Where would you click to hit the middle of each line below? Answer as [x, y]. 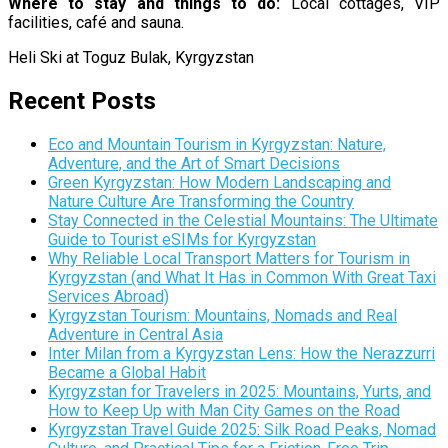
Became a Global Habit [127, 372]
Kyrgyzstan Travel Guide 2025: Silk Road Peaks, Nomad [242, 429]
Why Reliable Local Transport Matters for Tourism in [229, 258]
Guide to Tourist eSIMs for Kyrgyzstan [182, 239]
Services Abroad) [108, 296]
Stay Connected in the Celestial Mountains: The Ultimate [243, 220]
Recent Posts [82, 100]
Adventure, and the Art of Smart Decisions [194, 163]
